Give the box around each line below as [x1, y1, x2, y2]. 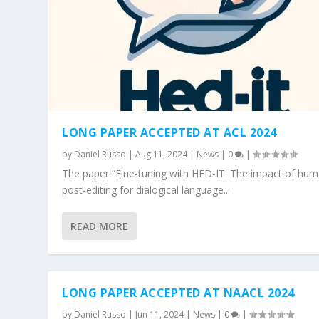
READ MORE [70, 219, 129, 233]
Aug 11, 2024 [135, 147, 188, 160]
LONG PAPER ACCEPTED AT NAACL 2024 [62, 284, 295, 300]
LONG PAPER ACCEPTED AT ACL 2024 [62, 124, 277, 140]
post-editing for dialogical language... [62, 182, 231, 197]
